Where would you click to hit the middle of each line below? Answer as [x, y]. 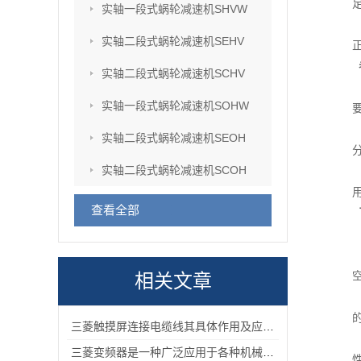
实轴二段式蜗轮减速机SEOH [174, 138]
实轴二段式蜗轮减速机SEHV [173, 41]
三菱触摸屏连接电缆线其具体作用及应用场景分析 [268, 326]
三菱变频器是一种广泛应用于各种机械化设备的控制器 [268, 352]
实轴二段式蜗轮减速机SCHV [173, 73]
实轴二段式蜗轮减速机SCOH [174, 170]
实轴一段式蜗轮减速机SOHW [175, 106]
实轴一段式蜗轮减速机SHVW [174, 9]
